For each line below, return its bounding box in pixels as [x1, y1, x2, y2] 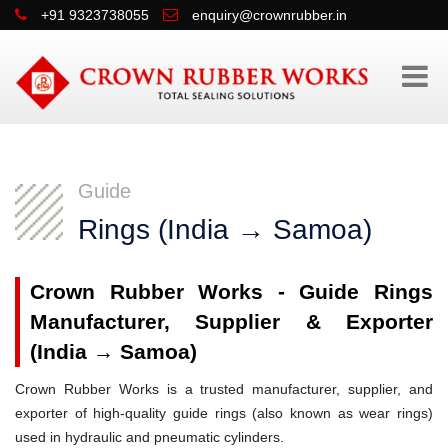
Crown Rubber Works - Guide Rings [30, 279, 433, 303]
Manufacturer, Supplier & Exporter [30, 309, 433, 333]
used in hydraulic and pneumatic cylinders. [15, 428, 284, 445]
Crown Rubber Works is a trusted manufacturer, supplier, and [15, 380, 433, 397]
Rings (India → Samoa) [78, 213, 372, 245]
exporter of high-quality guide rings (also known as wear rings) [15, 404, 433, 421]
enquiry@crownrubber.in [192, 7, 347, 23]
